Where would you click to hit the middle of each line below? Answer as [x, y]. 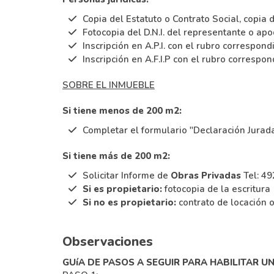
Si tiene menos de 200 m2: [122, 110]
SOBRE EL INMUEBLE [109, 85]
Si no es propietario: [129, 202]
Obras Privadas [206, 175]
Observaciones [108, 241]
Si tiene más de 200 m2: [116, 156]
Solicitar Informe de [126, 175]
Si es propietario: [122, 189]
